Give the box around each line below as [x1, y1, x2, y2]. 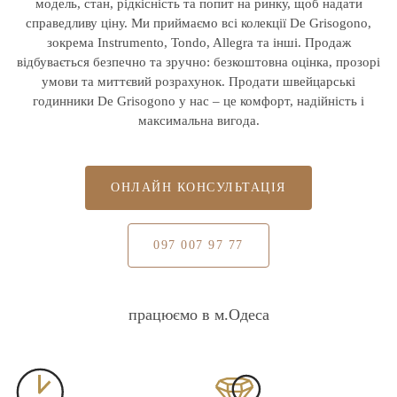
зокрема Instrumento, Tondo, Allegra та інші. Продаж [46, 35, 351, 50]
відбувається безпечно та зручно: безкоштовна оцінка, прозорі [17, 55, 380, 69]
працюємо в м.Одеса [128, 306, 269, 323]
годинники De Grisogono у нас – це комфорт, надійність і [33, 94, 364, 108]
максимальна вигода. [137, 113, 260, 128]
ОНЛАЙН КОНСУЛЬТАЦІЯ [111, 181, 286, 194]
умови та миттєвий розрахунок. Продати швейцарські [42, 74, 355, 89]
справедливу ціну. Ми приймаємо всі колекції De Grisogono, [26, 16, 371, 30]
